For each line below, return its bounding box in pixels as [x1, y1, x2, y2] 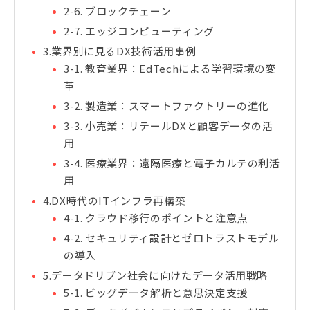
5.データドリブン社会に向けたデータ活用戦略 [43, 267, 268, 282]
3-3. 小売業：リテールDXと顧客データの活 [64, 118, 273, 133]
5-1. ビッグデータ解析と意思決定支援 [64, 284, 248, 300]
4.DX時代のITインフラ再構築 [43, 192, 186, 208]
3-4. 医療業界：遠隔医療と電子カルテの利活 [64, 155, 280, 170]
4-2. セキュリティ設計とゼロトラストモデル [64, 230, 280, 245]
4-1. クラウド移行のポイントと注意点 [64, 210, 248, 225]
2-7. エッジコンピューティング [64, 23, 215, 38]
